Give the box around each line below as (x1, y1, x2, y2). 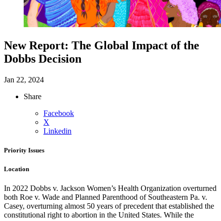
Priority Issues (4, 146, 44, 154)
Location (4, 165, 29, 173)
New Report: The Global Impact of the (4, 38, 199, 52)
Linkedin (43, 126, 72, 135)
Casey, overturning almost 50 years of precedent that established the (4, 202, 214, 211)
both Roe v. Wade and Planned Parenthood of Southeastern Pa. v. (4, 193, 207, 202)
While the (164, 211, 194, 220)
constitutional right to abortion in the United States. (4, 211, 164, 220)
